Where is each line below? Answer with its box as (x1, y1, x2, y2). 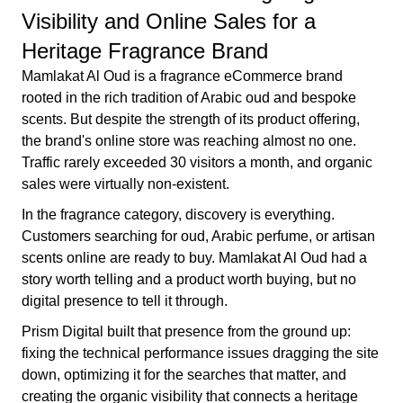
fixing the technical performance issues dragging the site (22, 345, 379, 361)
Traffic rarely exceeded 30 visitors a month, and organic (22, 155, 372, 170)
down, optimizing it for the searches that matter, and (22, 367, 346, 382)
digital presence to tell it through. (22, 293, 228, 309)
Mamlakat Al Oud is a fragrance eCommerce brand (22, 68, 343, 84)
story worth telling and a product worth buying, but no (22, 272, 356, 287)
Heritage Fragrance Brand (22, 39, 268, 63)
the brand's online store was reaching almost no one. (22, 133, 356, 148)
